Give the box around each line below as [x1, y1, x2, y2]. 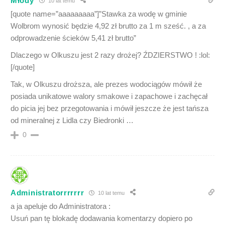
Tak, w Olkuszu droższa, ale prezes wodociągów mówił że [11, 80, 202, 89]
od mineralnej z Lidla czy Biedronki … [11, 116, 134, 125]
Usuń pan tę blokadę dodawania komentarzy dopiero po [11, 214, 192, 223]
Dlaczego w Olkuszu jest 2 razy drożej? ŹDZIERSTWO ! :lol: [11, 51, 210, 60]
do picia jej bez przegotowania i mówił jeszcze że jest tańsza [11, 104, 208, 113]
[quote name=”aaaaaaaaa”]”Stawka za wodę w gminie [11, 10, 187, 19]
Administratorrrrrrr [11, 188, 84, 197]
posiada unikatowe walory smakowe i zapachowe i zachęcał [11, 92, 207, 101]
